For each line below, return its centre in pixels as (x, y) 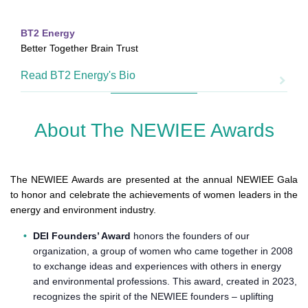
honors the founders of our (191, 236)
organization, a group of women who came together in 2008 (163, 251)
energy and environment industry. (83, 210)
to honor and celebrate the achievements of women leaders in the (154, 195)
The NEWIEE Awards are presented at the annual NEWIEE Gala (154, 180)
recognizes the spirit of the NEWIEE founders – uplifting (153, 297)
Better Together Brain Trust (79, 48)
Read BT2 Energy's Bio (78, 76)
